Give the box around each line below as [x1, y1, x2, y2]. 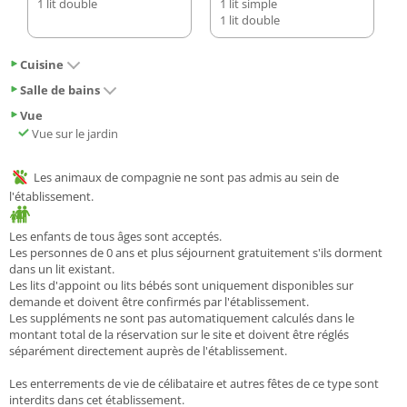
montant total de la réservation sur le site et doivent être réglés [9, 325, 349, 342]
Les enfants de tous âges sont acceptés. [9, 227, 222, 244]
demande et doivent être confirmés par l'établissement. [9, 293, 309, 310]
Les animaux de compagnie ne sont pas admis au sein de [31, 169, 339, 186]
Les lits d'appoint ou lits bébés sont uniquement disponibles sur [9, 276, 353, 293]
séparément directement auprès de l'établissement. [9, 342, 287, 359]
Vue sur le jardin [29, 125, 118, 143]
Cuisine [20, 56, 64, 74]
